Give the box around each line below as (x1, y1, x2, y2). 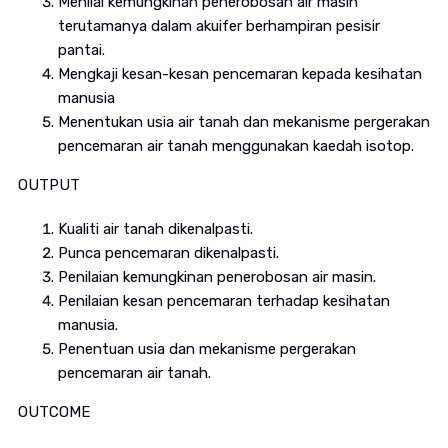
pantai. (57, 41, 105, 60)
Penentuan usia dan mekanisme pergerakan (57, 340, 356, 359)
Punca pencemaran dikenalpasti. (57, 244, 279, 263)
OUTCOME (17, 403, 90, 422)
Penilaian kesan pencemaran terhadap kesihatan (57, 292, 390, 311)
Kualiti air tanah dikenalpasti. (57, 220, 253, 239)
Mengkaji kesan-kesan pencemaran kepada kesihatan (57, 65, 422, 84)
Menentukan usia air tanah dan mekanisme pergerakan (57, 113, 430, 132)
